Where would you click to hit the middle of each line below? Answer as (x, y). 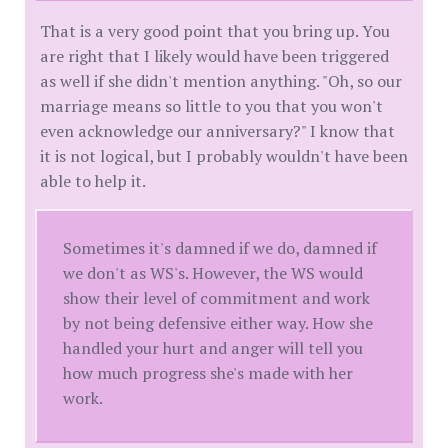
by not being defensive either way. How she (218, 323)
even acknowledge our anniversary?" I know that (217, 131)
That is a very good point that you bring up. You (215, 31)
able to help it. (93, 181)
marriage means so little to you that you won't (211, 106)
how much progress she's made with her (208, 373)
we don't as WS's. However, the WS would (213, 273)
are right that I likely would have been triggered (214, 56)
